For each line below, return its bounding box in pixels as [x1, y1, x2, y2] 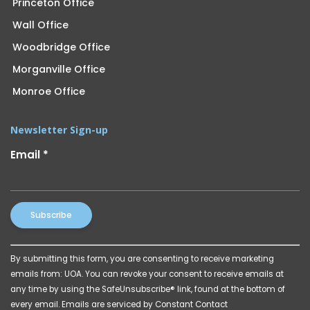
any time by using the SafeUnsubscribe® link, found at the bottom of [10, 283, 285, 295]
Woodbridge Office [12, 40, 110, 54]
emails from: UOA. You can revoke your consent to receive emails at [10, 268, 284, 280]
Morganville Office [12, 62, 105, 76]
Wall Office [12, 18, 69, 32]
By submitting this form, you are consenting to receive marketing [10, 253, 274, 264]
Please [10, 289, 47, 304]
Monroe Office [12, 84, 85, 98]
